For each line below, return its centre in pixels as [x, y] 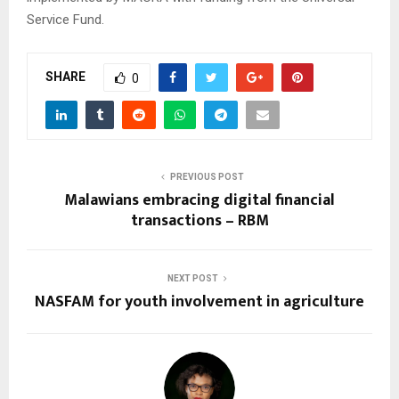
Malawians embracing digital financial [199, 200]
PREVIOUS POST [207, 176]
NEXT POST [192, 278]
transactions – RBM [199, 220]
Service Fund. [65, 19]
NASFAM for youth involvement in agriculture [199, 301]
